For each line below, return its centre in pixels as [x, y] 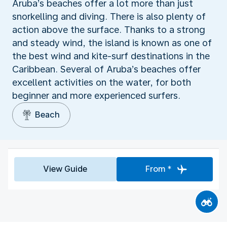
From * [158, 169]
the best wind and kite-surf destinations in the [111, 56]
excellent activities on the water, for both [102, 82]
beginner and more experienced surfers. [96, 95]
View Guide [65, 169]
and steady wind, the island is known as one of [112, 43]
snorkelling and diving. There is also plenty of [109, 16]
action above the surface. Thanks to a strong [109, 29]
